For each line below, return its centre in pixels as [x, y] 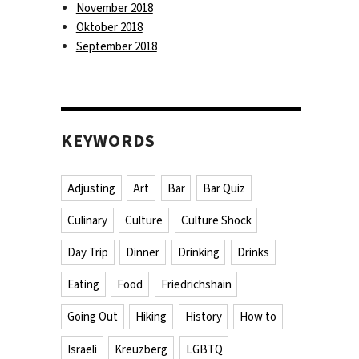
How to [258, 317]
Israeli [82, 349]
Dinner [143, 253]
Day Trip [87, 253]
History [203, 317]
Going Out [92, 317]
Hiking [151, 317]
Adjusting [91, 189]
